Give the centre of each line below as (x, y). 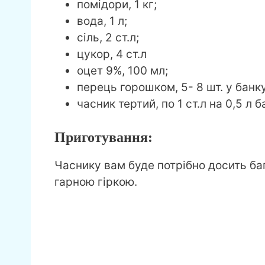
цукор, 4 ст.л (112, 54)
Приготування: (104, 138)
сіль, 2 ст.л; (108, 37)
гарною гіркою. (96, 182)
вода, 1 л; (102, 21)
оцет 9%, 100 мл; (122, 70)
